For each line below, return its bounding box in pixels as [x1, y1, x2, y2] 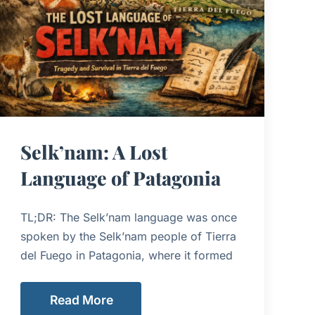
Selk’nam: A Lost [20, 139, 168, 165]
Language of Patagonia [20, 165, 221, 191]
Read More [50, 292, 114, 308]
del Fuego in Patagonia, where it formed [20, 247, 233, 262]
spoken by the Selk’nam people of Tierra [20, 229, 237, 243]
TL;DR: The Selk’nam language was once [20, 210, 238, 224]
